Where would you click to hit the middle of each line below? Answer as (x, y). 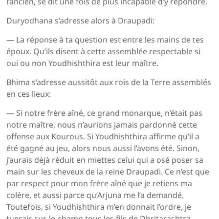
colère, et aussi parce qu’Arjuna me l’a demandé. (95, 195)
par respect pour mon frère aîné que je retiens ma (99, 184)
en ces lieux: (29, 94)
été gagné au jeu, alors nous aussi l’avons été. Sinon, (103, 148)
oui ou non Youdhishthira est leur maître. (83, 63)
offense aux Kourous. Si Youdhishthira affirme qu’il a (103, 137)
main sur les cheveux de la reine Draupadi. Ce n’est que (108, 172)
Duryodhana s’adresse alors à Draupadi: (81, 21)
